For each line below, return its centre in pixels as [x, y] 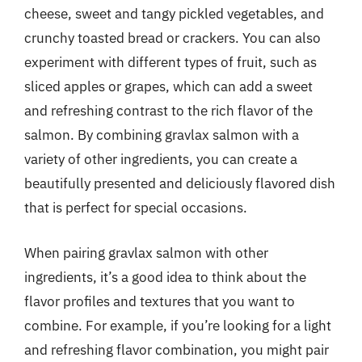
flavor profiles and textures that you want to [160, 301]
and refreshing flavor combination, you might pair [177, 349]
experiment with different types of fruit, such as [170, 62]
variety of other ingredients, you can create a [161, 159]
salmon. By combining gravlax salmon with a [162, 135]
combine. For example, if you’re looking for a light [178, 325]
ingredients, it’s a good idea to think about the [165, 277]
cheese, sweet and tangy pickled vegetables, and [174, 14]
